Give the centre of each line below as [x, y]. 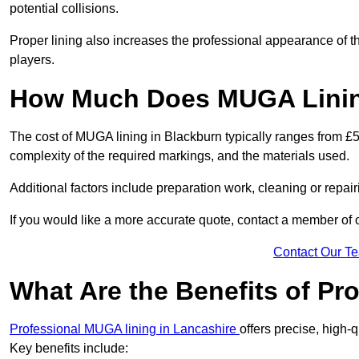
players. [32, 60]
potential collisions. [66, 9]
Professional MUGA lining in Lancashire [125, 329]
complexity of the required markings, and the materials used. [179, 156]
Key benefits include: [69, 349]
